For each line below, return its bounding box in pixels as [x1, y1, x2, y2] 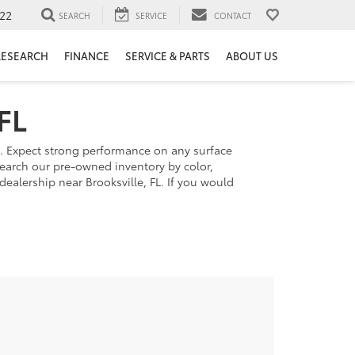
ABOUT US [226, 48, 278, 63]
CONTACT [214, 9, 251, 21]
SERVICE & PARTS [125, 48, 210, 63]
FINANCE [64, 48, 109, 63]
